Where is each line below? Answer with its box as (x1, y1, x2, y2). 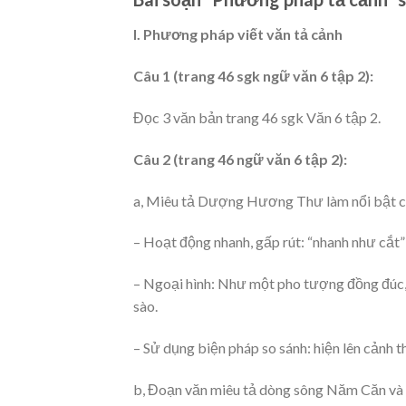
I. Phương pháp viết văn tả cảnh (133, 25, 343, 43)
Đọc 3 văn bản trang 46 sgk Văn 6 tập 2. (133, 108, 381, 126)
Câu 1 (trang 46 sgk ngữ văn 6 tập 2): (133, 67, 373, 85)
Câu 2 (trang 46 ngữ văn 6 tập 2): (133, 150, 347, 168)
